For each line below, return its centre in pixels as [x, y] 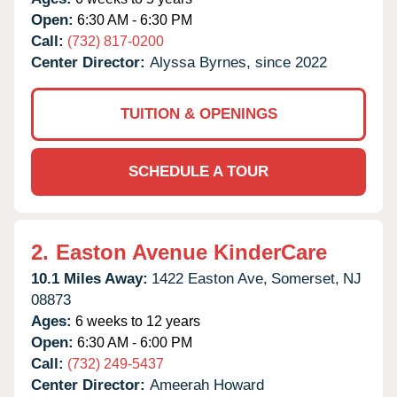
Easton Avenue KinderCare [191, 252]
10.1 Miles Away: [90, 278]
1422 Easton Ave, [210, 278]
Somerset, [305, 278]
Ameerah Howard [207, 385]
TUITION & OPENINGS [198, 113]
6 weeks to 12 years [136, 321]
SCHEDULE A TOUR [198, 171]
